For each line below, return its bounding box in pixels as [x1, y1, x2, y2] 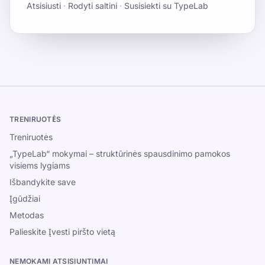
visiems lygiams [9, 160, 70, 170]
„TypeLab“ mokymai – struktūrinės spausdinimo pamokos [9, 148, 230, 159]
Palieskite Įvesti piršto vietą [9, 227, 115, 237]
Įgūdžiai [9, 193, 40, 203]
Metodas [9, 210, 44, 220]
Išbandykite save [9, 177, 76, 187]
